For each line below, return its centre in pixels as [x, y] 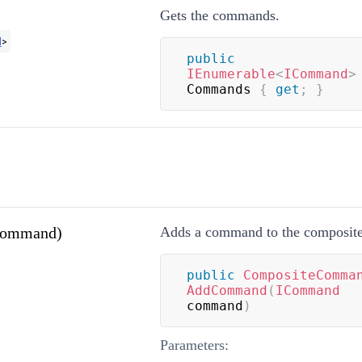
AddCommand [227, 290]
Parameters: [194, 345]
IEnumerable [231, 74]
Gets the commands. [219, 15]
